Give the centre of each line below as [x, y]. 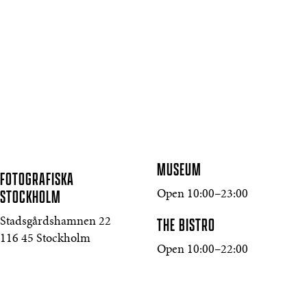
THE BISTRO [186, 225]
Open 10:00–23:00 [202, 194]
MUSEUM [180, 170]
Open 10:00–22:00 [202, 250]
